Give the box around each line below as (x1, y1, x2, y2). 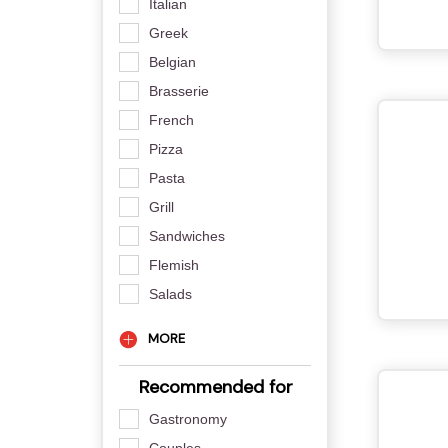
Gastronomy (148, 410, 227, 427)
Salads (148, 286, 192, 303)
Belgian (148, 54, 196, 71)
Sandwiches (148, 228, 225, 245)
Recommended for (133, 374, 293, 399)
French (148, 112, 194, 129)
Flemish (148, 257, 199, 274)
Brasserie (148, 83, 209, 100)
